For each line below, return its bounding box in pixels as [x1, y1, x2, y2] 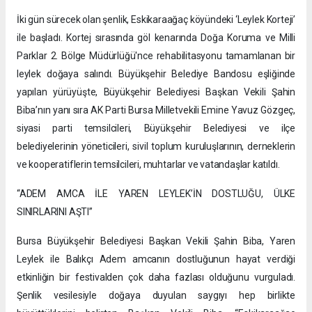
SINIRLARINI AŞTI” [17, 205, 93, 217]
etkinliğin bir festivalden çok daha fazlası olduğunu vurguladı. [17, 271, 295, 283]
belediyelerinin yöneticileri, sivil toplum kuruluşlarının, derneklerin [17, 140, 295, 152]
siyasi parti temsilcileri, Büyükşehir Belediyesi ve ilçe [17, 122, 295, 134]
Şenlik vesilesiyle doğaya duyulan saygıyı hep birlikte [17, 289, 295, 301]
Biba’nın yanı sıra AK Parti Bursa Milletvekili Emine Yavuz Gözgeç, [17, 104, 295, 116]
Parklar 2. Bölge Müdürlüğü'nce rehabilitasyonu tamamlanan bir [17, 49, 295, 61]
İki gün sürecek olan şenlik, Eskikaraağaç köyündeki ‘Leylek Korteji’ [17, 13, 295, 25]
